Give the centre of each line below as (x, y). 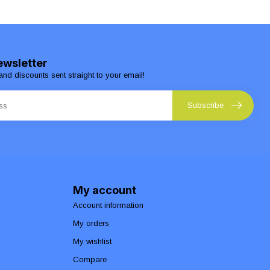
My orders (91, 223)
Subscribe (206, 105)
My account (105, 190)
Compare (90, 259)
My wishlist (92, 241)
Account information (108, 205)
